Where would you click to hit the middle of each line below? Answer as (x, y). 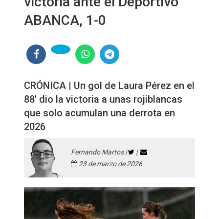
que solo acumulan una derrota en (99, 113)
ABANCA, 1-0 (65, 20)
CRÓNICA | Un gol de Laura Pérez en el (109, 86)
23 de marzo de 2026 (110, 164)
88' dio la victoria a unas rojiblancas (103, 99)
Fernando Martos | (99, 152)
